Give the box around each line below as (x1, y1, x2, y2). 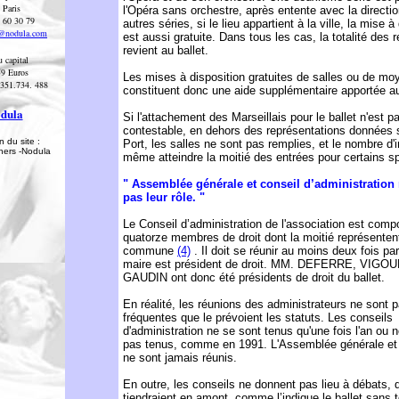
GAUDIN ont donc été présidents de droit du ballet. (123, 271, 385, 284)
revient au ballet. (123, 44, 208, 57)
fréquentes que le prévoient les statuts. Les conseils (123, 311, 393, 324)
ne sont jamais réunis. (123, 351, 237, 364)
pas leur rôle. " (123, 191, 205, 204)
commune (123, 244, 177, 257)
